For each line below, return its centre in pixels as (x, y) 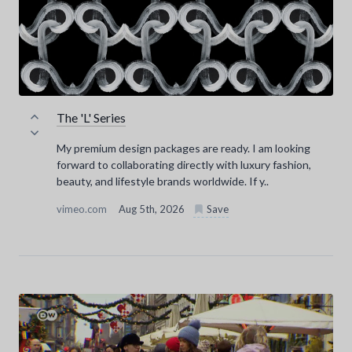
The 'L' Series (91, 118)
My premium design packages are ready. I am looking (183, 148)
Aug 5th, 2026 (153, 209)
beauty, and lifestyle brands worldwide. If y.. (163, 181)
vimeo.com (83, 209)
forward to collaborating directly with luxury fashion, (184, 165)
